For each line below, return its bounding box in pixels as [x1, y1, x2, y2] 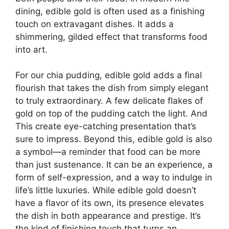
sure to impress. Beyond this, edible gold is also [15, 134, 212, 145]
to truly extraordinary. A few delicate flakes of [15, 96, 203, 106]
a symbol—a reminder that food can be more [15, 147, 200, 157]
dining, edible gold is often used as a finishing [15, 6, 204, 16]
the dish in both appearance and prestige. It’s [15, 211, 201, 221]
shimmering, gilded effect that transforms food [15, 31, 208, 42]
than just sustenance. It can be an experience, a [15, 159, 213, 170]
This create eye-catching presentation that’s [15, 121, 196, 132]
